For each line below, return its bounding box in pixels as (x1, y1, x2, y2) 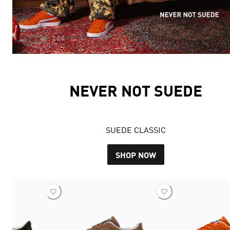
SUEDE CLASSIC (105, 125, 166, 136)
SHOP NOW (115, 149, 156, 160)
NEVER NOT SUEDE (69, 81, 202, 100)
